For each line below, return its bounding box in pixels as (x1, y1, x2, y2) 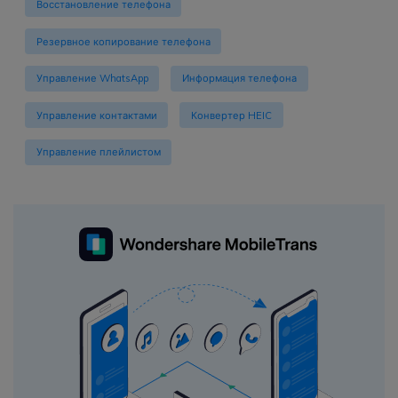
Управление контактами (36, 108, 157, 122)
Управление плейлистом (36, 146, 161, 159)
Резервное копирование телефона (36, 35, 211, 48)
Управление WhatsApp (36, 72, 148, 85)
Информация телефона (181, 72, 297, 85)
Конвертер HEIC (190, 108, 272, 122)
